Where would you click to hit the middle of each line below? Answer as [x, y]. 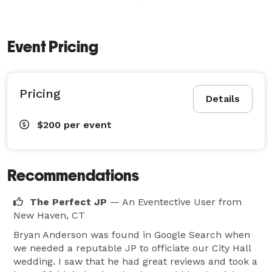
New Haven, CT [49, 215]
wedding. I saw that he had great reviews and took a [135, 261]
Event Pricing [53, 46]
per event [88, 124]
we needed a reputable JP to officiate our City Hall [132, 248]
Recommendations [73, 175]
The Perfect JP [68, 202]
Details [223, 98]
